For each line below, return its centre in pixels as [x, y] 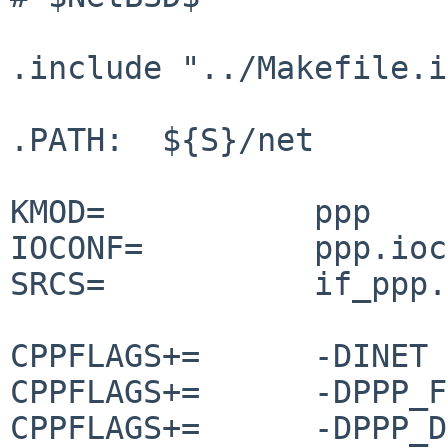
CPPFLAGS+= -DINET [105, 355]
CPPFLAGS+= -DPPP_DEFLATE [105, 427]
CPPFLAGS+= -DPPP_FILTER [105, 391]
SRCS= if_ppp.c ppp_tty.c [57, 283]
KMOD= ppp [57, 211]
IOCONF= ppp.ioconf [76, 247]
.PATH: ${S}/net [162, 139]
